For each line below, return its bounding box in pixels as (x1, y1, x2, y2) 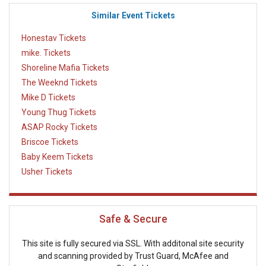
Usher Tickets (21, 167, 72, 177)
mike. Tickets (21, 48, 71, 58)
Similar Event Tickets (91, 11, 175, 21)
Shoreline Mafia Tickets (21, 63, 109, 73)
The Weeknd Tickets (21, 78, 97, 88)
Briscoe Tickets (21, 137, 78, 147)
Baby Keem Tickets (21, 152, 93, 162)
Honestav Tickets (21, 33, 86, 43)
